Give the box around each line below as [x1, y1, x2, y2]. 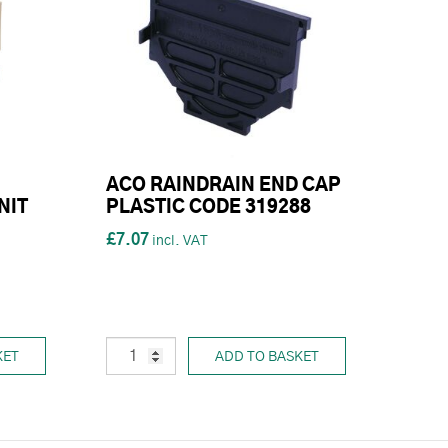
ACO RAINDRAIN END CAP [106, 177, 341, 196]
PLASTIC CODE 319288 [106, 199, 311, 218]
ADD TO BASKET [215, 350, 319, 365]
